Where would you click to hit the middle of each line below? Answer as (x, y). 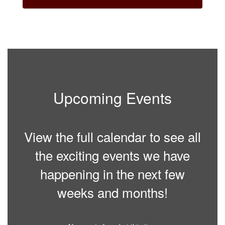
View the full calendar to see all (113, 136)
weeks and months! (113, 192)
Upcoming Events (113, 98)
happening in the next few (113, 174)
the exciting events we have (113, 155)
